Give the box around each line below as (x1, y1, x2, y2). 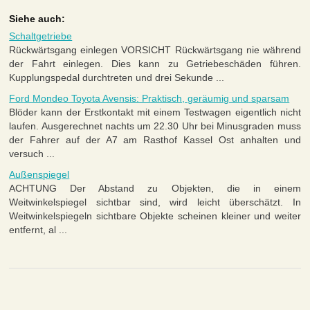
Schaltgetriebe (9, 30, 73, 42)
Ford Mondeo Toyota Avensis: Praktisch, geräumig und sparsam (9, 93, 290, 104)
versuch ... (9, 148, 55, 160)
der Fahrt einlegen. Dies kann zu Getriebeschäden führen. (9, 58, 301, 70)
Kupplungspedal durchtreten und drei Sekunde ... (9, 72, 225, 84)
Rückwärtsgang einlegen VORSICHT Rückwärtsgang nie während (9, 44, 301, 56)
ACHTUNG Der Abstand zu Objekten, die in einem (9, 183, 301, 194)
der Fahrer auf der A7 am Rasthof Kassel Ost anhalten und (9, 134, 301, 146)
